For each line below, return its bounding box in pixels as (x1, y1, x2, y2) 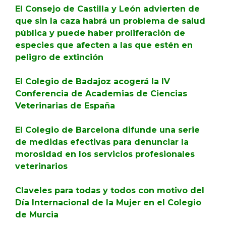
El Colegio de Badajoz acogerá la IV (15, 77, 170, 86)
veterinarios (15, 161, 68, 171)
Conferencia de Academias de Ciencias (15, 89, 187, 98)
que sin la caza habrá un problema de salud (15, 16, 205, 26)
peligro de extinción (15, 52, 103, 62)
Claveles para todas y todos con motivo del (15, 186, 204, 195)
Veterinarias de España (15, 101, 115, 110)
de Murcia (15, 210, 59, 219)
